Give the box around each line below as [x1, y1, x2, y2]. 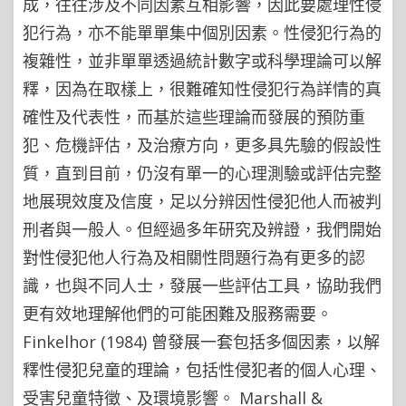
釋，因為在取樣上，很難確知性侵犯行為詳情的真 [23, 78, 382, 100]
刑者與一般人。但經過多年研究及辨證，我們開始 [23, 218, 382, 240]
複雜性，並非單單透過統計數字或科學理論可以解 [23, 50, 382, 72]
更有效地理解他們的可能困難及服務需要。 [23, 303, 333, 324]
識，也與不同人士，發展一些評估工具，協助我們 [23, 275, 382, 296]
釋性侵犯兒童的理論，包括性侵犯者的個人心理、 [23, 359, 382, 381]
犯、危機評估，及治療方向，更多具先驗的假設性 [23, 134, 382, 156]
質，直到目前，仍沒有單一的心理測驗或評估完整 [23, 162, 382, 184]
